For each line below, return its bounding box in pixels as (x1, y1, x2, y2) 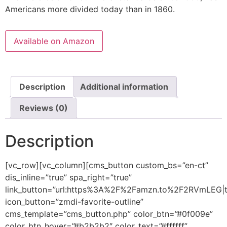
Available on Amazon (14, 36, 94, 47)
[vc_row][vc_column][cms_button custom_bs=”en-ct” (5, 160, 208, 171)
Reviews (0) (19, 103, 68, 113)
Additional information (80, 82, 168, 92)
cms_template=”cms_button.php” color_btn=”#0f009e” (5, 209, 213, 219)
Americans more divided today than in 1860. (5, 4, 175, 15)
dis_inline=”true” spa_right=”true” (5, 172, 132, 183)
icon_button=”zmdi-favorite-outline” (5, 197, 143, 207)
